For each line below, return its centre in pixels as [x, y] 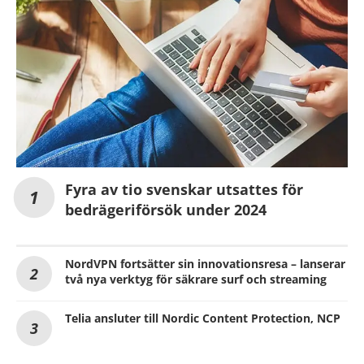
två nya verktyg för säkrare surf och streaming [196, 279]
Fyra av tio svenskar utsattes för [184, 189]
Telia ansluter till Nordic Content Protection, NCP [203, 318]
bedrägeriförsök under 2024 [166, 209]
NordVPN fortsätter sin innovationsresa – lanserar [205, 263]
